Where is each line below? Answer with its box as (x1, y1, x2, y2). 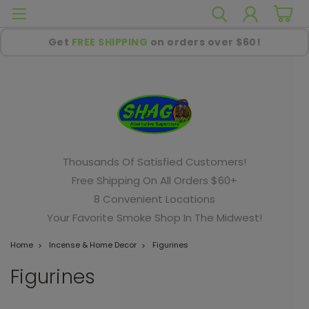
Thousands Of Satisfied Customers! (63, 154, 246, 169)
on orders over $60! (148, 35, 261, 49)
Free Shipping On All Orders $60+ (72, 172, 237, 188)
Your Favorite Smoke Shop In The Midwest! (47, 210, 262, 225)
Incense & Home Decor (49, 239, 137, 250)
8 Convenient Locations (94, 191, 215, 206)
